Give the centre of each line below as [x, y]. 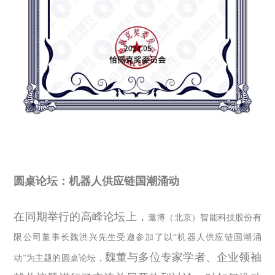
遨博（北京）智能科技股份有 [205, 218]
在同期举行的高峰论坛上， [81, 217]
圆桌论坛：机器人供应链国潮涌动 [97, 181]
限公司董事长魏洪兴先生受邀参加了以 [94, 238]
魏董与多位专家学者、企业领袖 [183, 258]
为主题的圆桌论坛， [65, 258]
